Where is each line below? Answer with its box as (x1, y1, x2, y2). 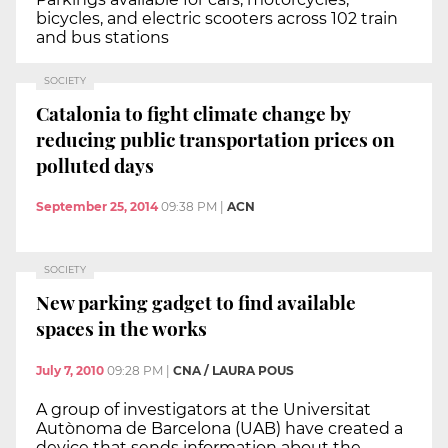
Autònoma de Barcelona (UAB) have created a (36, 418, 403, 438)
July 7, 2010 (36, 362, 104, 378)
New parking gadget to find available (36, 288, 356, 315)
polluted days (36, 151, 154, 178)
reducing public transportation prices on (36, 125, 395, 152)
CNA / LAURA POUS (173, 362, 294, 378)
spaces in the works (36, 314, 207, 341)
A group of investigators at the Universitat (36, 399, 371, 419)
